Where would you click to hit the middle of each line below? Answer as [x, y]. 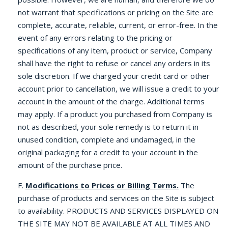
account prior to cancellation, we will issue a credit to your [119, 89]
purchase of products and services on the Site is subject [116, 198]
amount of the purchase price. [70, 165]
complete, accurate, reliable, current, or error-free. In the [118, 25]
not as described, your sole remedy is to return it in [108, 127]
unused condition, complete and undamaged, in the [107, 139]
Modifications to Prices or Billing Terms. [102, 185]
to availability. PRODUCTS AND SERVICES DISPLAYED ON [118, 211]
